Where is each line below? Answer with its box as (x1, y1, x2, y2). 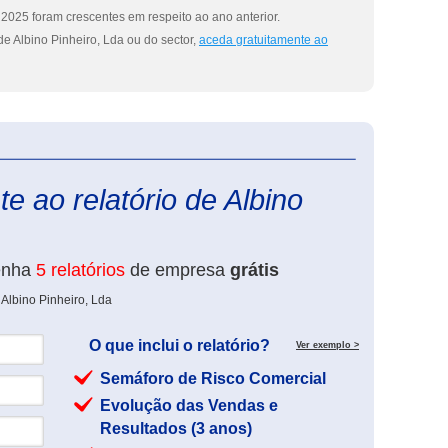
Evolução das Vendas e (100, 397, 278, 414)
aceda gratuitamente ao (199, 33, 328, 47)
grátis (230, 260, 279, 280)
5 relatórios (36, 260, 125, 280)
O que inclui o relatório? (89, 337, 270, 354)
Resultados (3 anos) (100, 420, 252, 437)
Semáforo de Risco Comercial (100, 370, 326, 387)
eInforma (359, 144, 407, 158)
